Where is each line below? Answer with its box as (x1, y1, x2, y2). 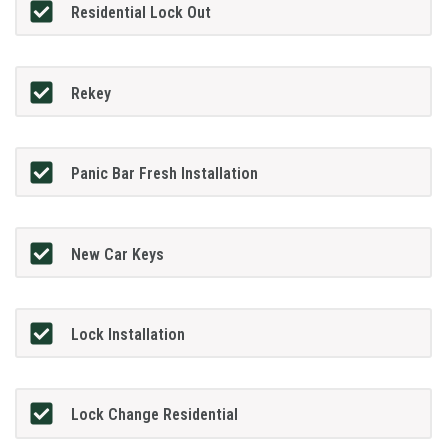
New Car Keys (71, 244, 165, 264)
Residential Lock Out (71, 3, 212, 23)
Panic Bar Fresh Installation (71, 164, 259, 184)
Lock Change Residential (71, 405, 239, 425)
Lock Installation (71, 325, 186, 344)
